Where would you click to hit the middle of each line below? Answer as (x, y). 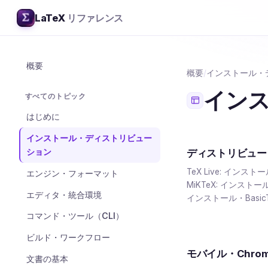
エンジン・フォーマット (72, 173)
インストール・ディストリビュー (89, 138)
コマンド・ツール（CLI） (75, 216)
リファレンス (95, 18)
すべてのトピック (56, 96)
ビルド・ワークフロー (68, 237)
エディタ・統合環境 (64, 194)
